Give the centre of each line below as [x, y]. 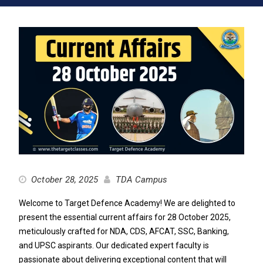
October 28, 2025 [65, 179]
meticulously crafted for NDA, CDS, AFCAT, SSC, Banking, [124, 231]
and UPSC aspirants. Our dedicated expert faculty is [114, 245]
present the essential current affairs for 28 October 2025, [124, 217]
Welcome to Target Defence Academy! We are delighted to [127, 203]
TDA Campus [141, 179]
